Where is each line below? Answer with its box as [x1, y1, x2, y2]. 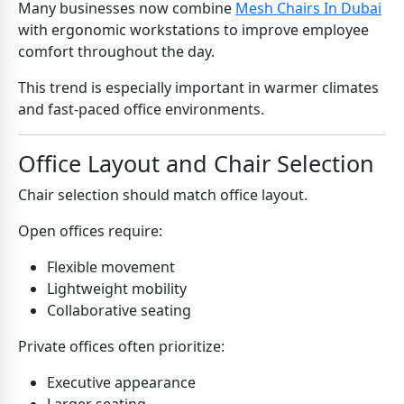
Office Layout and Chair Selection [18, 148, 374, 179]
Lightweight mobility [47, 279, 187, 299]
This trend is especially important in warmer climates [18, 78, 379, 98]
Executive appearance [47, 372, 196, 393]
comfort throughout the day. [18, 41, 215, 62]
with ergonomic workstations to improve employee [18, 20, 369, 41]
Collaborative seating [47, 300, 191, 321]
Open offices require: [18, 221, 162, 242]
